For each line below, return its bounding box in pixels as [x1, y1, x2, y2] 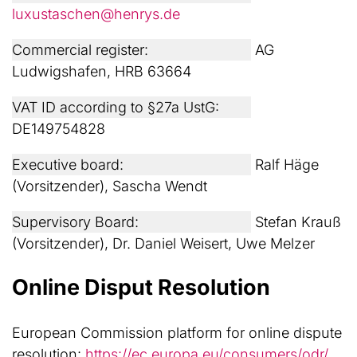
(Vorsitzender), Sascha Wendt [12, 178, 207, 194]
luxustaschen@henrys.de [12, 6, 180, 22]
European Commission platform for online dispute [12, 324, 342, 341]
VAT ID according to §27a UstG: [12, 99, 219, 116]
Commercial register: [12, 41, 148, 58]
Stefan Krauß [251, 214, 341, 230]
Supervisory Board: [12, 214, 139, 230]
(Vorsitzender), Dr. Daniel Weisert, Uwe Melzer [12, 235, 315, 252]
